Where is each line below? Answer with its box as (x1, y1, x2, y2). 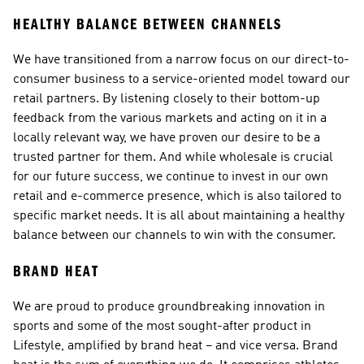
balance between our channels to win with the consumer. (13, 229, 336, 242)
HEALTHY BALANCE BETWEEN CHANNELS (13, 15, 282, 33)
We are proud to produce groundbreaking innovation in (13, 301, 325, 314)
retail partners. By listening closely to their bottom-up (13, 93, 320, 106)
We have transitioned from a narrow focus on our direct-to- (13, 54, 349, 67)
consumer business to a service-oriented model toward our (13, 73, 350, 86)
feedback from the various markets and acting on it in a (13, 112, 327, 125)
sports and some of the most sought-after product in (13, 320, 311, 333)
